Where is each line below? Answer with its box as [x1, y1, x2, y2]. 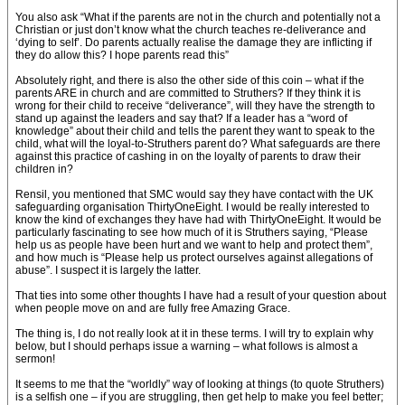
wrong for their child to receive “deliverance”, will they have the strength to [15, 99, 375, 112]
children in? [15, 163, 73, 175]
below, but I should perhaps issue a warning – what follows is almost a [15, 340, 358, 353]
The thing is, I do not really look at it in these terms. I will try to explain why [15, 327, 373, 340]
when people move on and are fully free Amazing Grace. [15, 302, 290, 315]
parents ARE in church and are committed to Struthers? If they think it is [15, 87, 361, 99]
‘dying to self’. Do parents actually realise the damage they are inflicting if [15, 36, 372, 49]
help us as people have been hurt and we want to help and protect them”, [15, 239, 372, 251]
